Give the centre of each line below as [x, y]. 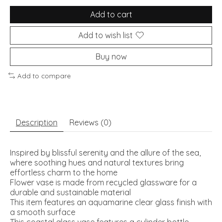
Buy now [111, 56]
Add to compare [44, 76]
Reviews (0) [90, 123]
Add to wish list [106, 35]
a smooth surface [43, 212]
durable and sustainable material [70, 193]
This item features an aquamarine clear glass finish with [111, 202]
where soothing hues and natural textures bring [97, 163]
